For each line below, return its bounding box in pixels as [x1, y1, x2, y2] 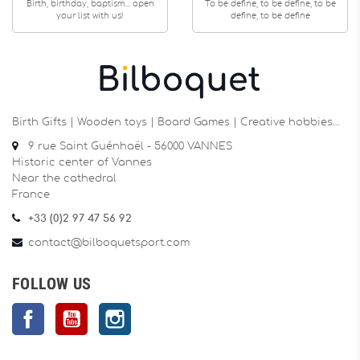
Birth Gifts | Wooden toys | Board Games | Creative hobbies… [12, 117, 340, 128]
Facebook [44, 305, 98, 316]
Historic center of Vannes [12, 157, 152, 168]
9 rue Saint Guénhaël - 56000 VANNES [28, 141, 232, 152]
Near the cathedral [12, 173, 117, 184]
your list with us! [56, 12, 124, 20]
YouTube [88, 305, 132, 316]
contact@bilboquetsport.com [28, 237, 190, 248]
